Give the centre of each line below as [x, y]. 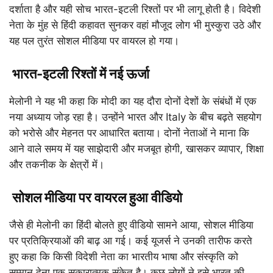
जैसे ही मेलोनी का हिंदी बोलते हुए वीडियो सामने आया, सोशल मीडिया [131, 225]
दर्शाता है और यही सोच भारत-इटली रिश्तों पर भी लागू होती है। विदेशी [135, 9]
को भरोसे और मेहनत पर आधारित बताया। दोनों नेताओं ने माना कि [129, 133]
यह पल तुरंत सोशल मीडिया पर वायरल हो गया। [94, 41]
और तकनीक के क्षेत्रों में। [57, 165]
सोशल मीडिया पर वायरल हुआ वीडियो [97, 197]
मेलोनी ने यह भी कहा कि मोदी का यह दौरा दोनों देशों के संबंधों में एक [133, 101]
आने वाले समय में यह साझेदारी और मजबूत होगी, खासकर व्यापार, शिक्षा [136, 149]
